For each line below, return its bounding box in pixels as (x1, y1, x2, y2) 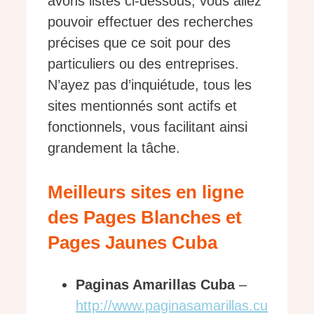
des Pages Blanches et (48, 206, 242, 228)
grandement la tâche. (48, 139, 180, 156)
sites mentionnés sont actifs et (48, 97, 237, 114)
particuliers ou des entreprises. (48, 55, 239, 71)
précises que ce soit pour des (48, 34, 231, 50)
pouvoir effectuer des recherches (48, 13, 253, 29)
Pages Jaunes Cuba (48, 231, 217, 253)
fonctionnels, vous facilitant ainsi (48, 118, 247, 135)
